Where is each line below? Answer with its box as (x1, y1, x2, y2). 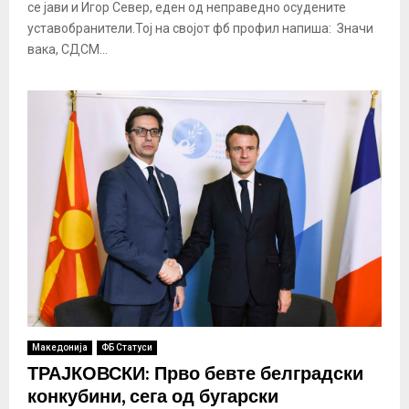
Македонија (32, 341, 88, 352)
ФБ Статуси (101, 341, 152, 352)
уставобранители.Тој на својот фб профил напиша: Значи (27, 21, 373, 37)
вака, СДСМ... (27, 42, 108, 58)
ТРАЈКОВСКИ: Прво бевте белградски (27, 358, 363, 390)
